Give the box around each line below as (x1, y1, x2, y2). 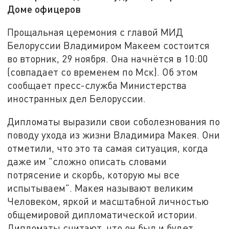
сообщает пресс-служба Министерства (7, 79, 187, 91)
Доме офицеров (7, 3, 81, 15)
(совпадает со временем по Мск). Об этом (7, 65, 198, 78)
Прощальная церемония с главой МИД (7, 26, 184, 38)
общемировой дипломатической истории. (7, 209, 198, 221)
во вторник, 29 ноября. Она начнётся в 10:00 (7, 52, 208, 64)
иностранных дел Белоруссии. (7, 92, 146, 104)
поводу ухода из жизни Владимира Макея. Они (7, 129, 220, 141)
